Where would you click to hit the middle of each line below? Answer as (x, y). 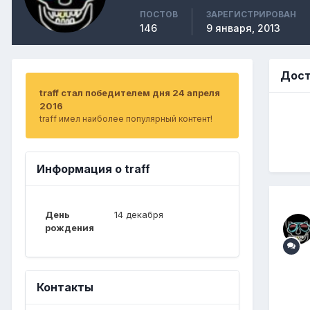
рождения (70, 227)
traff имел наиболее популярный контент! (126, 118)
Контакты (65, 287)
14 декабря (139, 214)
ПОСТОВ (159, 14)
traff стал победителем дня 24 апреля (130, 92)
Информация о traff (93, 168)
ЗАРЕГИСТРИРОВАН (251, 14)
